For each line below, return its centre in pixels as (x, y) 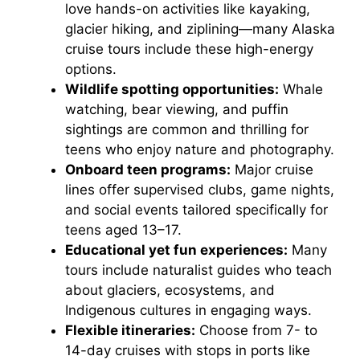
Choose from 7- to (256, 331)
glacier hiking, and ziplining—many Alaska (200, 29)
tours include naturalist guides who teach (198, 270)
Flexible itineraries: (130, 331)
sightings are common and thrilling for (187, 130)
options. (91, 70)
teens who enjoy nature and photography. (200, 150)
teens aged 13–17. (123, 230)
